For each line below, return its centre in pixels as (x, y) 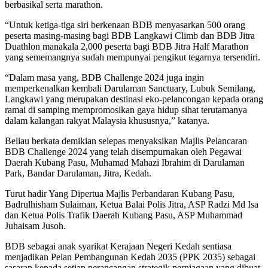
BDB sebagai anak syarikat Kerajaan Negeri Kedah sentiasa (118, 246)
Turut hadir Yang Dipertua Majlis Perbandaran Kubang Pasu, (120, 193)
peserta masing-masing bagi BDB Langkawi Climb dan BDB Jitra (130, 35)
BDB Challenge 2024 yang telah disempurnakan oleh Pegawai (123, 151)
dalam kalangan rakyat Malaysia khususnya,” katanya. (107, 120)
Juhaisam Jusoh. (35, 226)
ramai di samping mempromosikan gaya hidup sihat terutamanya (126, 109)
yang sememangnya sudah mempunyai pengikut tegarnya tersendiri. (133, 57)
